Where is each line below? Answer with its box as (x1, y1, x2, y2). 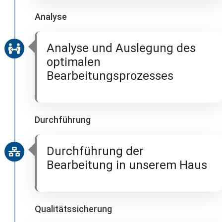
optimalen (47, 55, 101, 69)
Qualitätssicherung (35, 204, 112, 214)
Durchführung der (47, 144, 144, 158)
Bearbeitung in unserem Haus (47, 158, 207, 172)
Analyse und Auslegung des (47, 41, 196, 55)
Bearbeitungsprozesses (47, 69, 173, 83)
